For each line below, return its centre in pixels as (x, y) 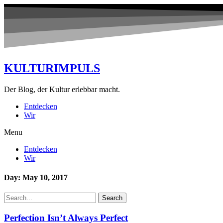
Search (112, 198)
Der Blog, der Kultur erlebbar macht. (62, 89)
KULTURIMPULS (52, 68)
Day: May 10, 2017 (36, 177)
